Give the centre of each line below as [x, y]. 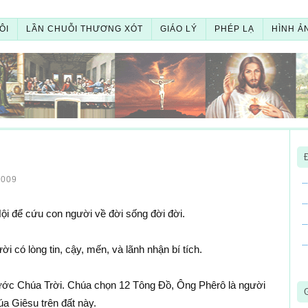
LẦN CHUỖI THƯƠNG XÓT [84, 29]
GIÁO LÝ [178, 29]
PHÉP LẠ [234, 29]
